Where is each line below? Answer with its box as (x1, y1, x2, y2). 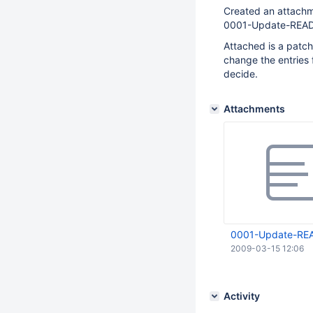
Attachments (224, 103, 285, 115)
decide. (224, 68, 258, 80)
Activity (224, 290, 260, 302)
